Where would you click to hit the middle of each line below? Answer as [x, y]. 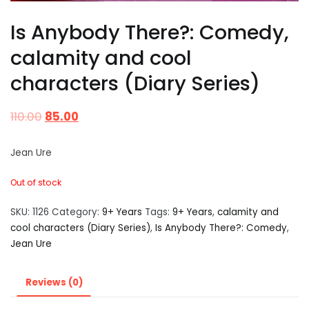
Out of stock [36, 183]
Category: [77, 212]
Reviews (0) [54, 283]
